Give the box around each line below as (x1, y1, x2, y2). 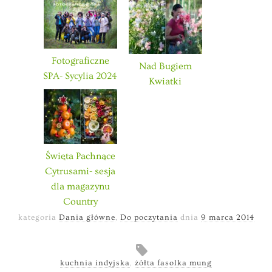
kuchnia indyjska (60, 258, 130, 267)
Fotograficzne (51, 55, 109, 66)
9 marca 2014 (200, 212, 254, 222)
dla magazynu (50, 180, 110, 192)
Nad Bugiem (138, 60, 192, 72)
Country (63, 195, 98, 207)
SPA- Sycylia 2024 (43, 70, 118, 81)
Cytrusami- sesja (45, 165, 116, 177)
